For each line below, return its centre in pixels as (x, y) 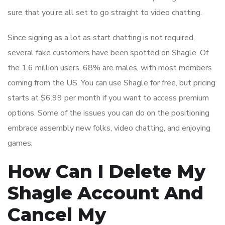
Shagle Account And (105, 193)
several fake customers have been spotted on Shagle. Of (108, 53)
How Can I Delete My (106, 172)
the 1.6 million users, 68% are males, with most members (110, 68)
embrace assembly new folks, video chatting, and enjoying (109, 128)
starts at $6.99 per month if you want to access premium (108, 98)
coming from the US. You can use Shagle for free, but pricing (111, 83)
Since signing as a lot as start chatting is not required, (101, 38)
